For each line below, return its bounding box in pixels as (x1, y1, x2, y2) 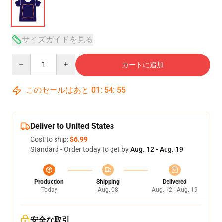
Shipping (96, 178, 120, 185)
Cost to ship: (30, 135, 70, 143)
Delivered (163, 178, 187, 185)
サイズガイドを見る (22, 35, 93, 44)
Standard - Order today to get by (30, 145, 130, 153)
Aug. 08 (97, 186, 118, 193)
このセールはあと (24, 85, 91, 95)
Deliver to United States (30, 121, 114, 131)
